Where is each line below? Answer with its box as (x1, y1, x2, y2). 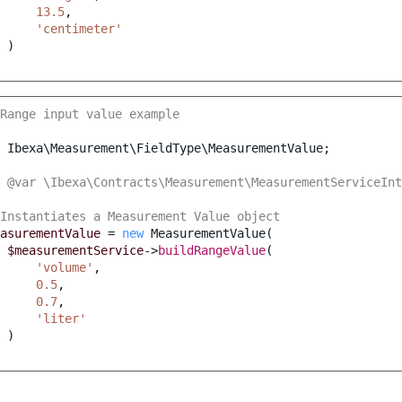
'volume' (36, 260, 93, 275)
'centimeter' (36, 22, 122, 37)
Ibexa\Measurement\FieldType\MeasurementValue (7, 141, 323, 156)
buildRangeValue (158, 243, 266, 258)
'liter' (36, 311, 86, 327)
